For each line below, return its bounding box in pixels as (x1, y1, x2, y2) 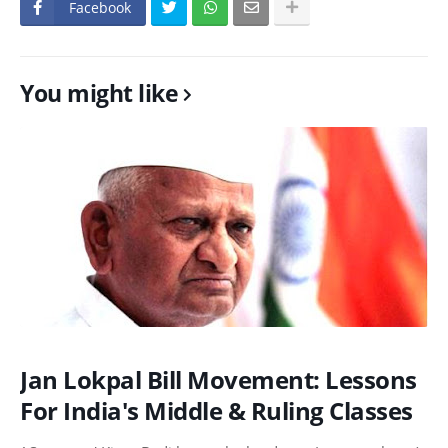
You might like (20, 77, 178, 109)
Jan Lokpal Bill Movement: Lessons (20, 363, 417, 397)
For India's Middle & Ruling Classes (20, 394, 413, 428)
